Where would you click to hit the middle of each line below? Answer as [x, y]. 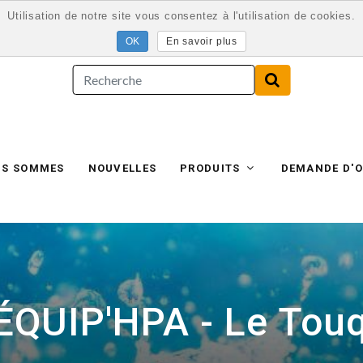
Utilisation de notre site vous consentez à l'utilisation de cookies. [181, 16]
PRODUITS [212, 169]
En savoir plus [201, 41]
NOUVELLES [122, 169]
